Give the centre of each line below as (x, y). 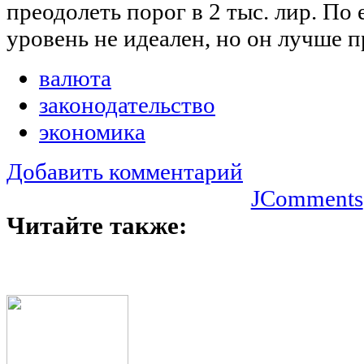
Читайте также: (97, 225)
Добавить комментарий (125, 171)
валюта (75, 78)
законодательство (127, 104)
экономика (92, 131)
